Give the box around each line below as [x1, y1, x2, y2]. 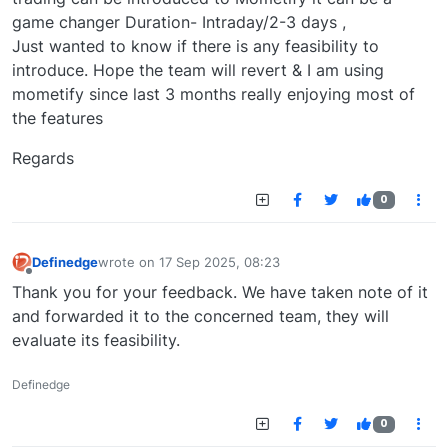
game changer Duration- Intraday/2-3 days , [12, 12, 346, 32]
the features [12, 108, 103, 128]
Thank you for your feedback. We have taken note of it [12, 282, 428, 303]
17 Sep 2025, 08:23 [159, 253, 280, 270]
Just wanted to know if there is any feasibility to [12, 36, 379, 56]
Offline [28, 272, 70, 288]
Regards [12, 148, 74, 168]
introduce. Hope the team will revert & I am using [12, 60, 384, 80]
